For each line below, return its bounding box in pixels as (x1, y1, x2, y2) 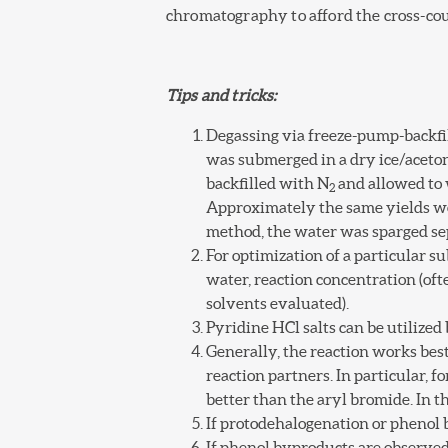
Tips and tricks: (166, 86, 277, 105)
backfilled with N (206, 174, 329, 193)
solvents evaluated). (206, 294, 349, 313)
